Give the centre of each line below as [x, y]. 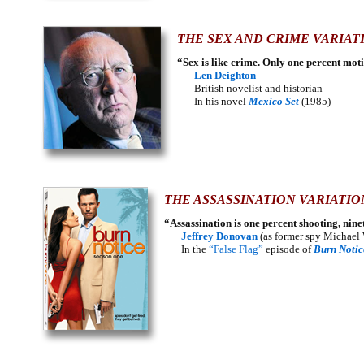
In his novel [213, 101]
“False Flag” [236, 249]
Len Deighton [225, 75]
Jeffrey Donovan [219, 236]
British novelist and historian [250, 88]
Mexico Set [274, 101]
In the [186, 249]
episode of [288, 249]
